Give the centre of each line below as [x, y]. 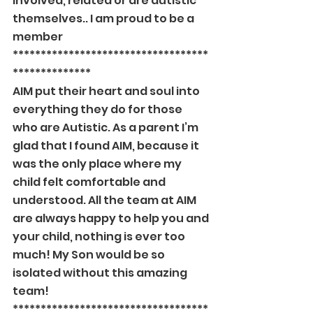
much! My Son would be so [90, 255]
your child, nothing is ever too [100, 236]
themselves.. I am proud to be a [104, 19]
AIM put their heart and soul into [107, 91]
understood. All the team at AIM [105, 200]
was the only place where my [98, 164]
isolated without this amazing [101, 273]
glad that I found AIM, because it [107, 146]
